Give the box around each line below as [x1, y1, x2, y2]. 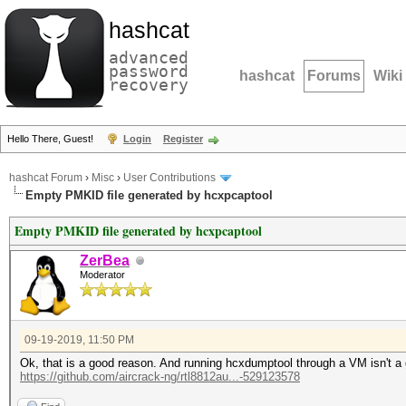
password [109, 62, 188, 81]
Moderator [80, 269, 125, 280]
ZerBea [80, 253, 130, 268]
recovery [109, 75, 188, 94]
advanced [109, 48, 188, 67]
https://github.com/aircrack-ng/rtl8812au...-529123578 [20, 370, 300, 383]
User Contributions [123, 171, 216, 185]
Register [163, 133, 203, 144]
